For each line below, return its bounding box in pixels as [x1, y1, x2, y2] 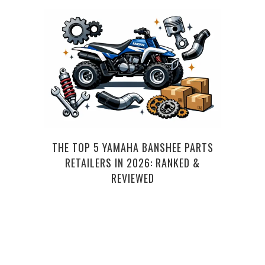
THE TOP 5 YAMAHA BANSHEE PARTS [51, 140, 214, 156]
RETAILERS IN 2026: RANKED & [65, 155, 200, 171]
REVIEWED [111, 170, 154, 186]
